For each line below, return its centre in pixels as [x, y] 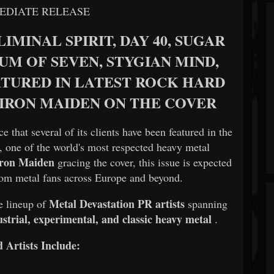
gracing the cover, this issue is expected [145, 162]
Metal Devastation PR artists [117, 203]
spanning [207, 203]
